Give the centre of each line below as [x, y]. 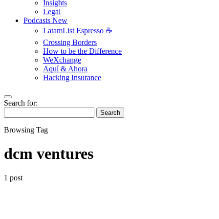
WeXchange [62, 60]
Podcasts [38, 20]
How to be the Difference [82, 51]
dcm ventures [49, 154]
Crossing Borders [70, 42]
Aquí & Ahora [65, 69]
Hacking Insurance [72, 77]
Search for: [21, 103]
